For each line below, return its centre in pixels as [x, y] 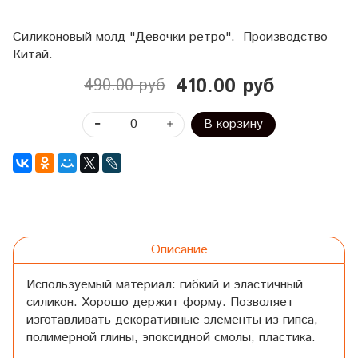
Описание [179, 249]
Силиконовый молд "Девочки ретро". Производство [170, 37]
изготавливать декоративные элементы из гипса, [172, 320]
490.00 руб [125, 86]
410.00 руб [225, 86]
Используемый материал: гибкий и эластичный [165, 284]
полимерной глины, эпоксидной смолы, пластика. [171, 337]
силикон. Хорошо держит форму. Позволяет [160, 302]
